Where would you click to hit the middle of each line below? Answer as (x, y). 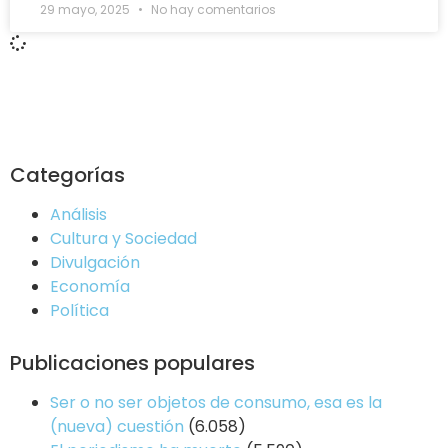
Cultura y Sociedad (123, 238)
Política (79, 310)
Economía (90, 286)
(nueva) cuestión (117, 426)
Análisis (78, 214)
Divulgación (95, 262)
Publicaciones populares (132, 362)
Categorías (67, 174)
